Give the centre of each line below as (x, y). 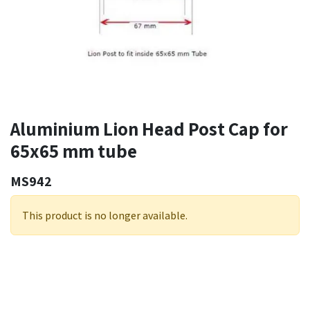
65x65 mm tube (74, 151)
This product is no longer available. (105, 216)
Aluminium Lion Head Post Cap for (149, 129)
